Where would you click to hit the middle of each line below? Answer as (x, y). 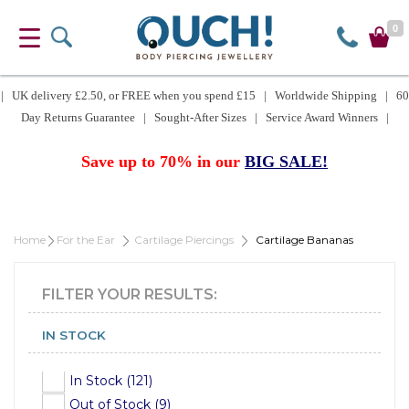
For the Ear (86, 239)
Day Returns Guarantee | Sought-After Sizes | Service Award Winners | (204, 117)
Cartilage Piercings (184, 239)
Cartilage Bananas (300, 239)
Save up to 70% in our (163, 161)
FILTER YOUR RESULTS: (130, 294)
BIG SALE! (286, 161)
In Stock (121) (111, 380)
